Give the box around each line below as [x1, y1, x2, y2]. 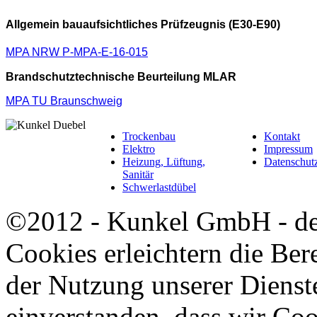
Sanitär [122, 168, 154, 180]
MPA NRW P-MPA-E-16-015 [6, 46, 148, 59]
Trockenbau [122, 129, 175, 142]
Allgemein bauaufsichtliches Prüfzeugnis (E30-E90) [6, 18, 280, 31]
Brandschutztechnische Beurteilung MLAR [6, 70, 236, 83]
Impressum [264, 142, 313, 155]
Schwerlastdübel [122, 180, 196, 193]
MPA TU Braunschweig [6, 94, 122, 107]
